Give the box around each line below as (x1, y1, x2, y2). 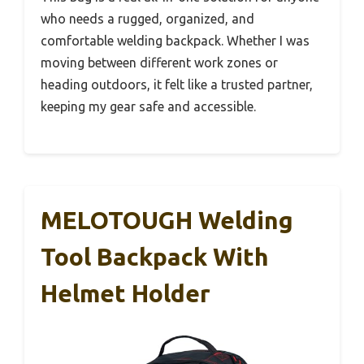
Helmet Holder (41, 279, 210, 308)
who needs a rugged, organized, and (41, 11, 254, 27)
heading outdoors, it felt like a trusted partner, (41, 77, 313, 93)
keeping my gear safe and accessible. (41, 99, 256, 115)
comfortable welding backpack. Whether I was (41, 33, 310, 49)
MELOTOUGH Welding (41, 206, 293, 235)
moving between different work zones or (41, 55, 278, 71)
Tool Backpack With (41, 243, 269, 271)
